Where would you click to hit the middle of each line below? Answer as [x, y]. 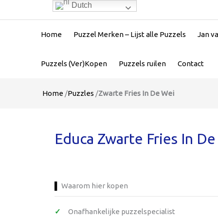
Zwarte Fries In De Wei [136, 93]
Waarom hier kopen [95, 186]
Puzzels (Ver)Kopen [74, 64]
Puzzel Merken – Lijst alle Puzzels [130, 34]
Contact [191, 64]
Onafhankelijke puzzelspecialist [122, 211]
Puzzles [81, 93]
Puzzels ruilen [142, 64]
